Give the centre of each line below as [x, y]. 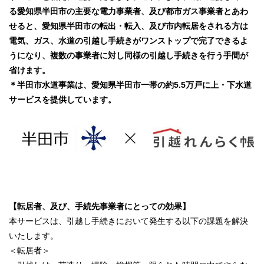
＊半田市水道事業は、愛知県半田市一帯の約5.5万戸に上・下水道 [130, 85]
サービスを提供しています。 [62, 100]
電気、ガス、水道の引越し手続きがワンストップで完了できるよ [128, 41]
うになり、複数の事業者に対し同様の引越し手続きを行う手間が [128, 55]
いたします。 [34, 236]
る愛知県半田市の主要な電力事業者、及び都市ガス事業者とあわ [128, 11]
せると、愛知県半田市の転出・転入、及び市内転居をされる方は [128, 26]
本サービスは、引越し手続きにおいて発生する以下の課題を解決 [128, 221]
